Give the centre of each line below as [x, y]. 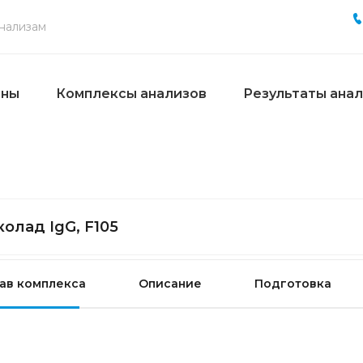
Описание [170, 284]
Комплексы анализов [131, 93]
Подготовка [293, 284]
